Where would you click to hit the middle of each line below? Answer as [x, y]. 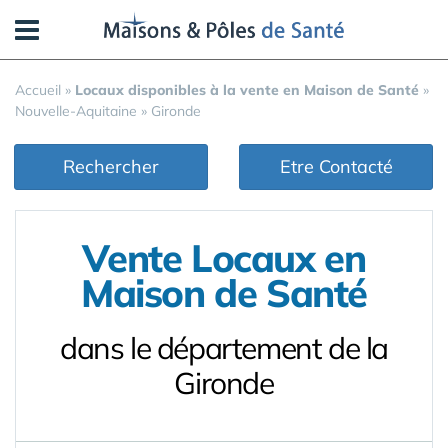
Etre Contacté [336, 166]
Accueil [38, 90]
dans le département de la [223, 348]
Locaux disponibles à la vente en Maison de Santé [247, 90]
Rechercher [111, 166]
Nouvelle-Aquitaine [76, 111]
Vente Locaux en [224, 258]
